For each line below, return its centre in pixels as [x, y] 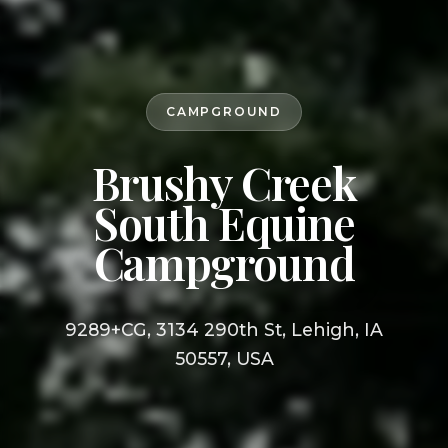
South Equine [224, 222]
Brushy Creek [224, 182]
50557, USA [224, 358]
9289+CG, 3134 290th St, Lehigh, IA [224, 329]
